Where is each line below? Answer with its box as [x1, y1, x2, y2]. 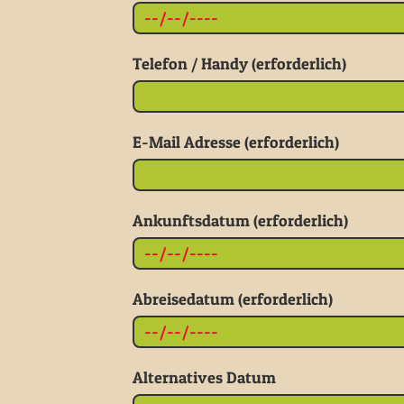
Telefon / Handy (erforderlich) [133, 54, 346, 73]
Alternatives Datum [133, 368, 276, 387]
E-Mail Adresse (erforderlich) [133, 133, 339, 151]
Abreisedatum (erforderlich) [133, 289, 333, 308]
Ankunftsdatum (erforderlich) [133, 211, 348, 230]
